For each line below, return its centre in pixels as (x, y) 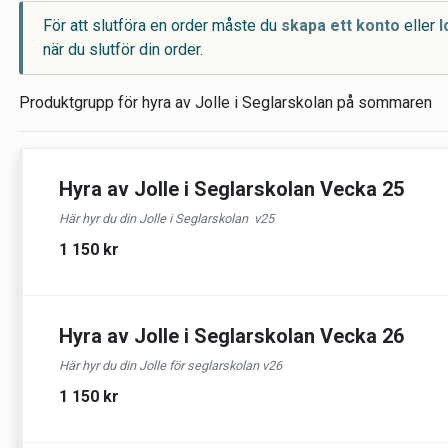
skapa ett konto (340, 25)
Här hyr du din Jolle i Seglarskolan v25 (166, 218)
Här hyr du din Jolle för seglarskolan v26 (170, 365)
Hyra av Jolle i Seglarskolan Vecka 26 (231, 336)
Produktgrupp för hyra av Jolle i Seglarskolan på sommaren (225, 102)
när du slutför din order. (123, 49)
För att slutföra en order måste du (162, 25)
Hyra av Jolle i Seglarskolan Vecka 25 (231, 189)
